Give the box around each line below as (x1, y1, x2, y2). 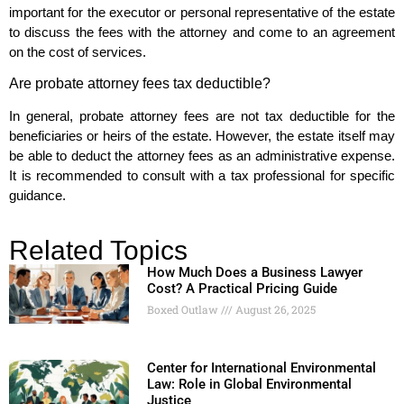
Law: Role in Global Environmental (146, 375, 352, 392)
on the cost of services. (9, 43, 146, 60)
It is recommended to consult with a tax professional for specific (9, 168, 395, 184)
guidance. (9, 188, 66, 204)
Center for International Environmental (146, 359, 376, 376)
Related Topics (9, 234, 188, 265)
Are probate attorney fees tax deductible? (9, 76, 271, 92)
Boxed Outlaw (146, 301, 221, 317)
